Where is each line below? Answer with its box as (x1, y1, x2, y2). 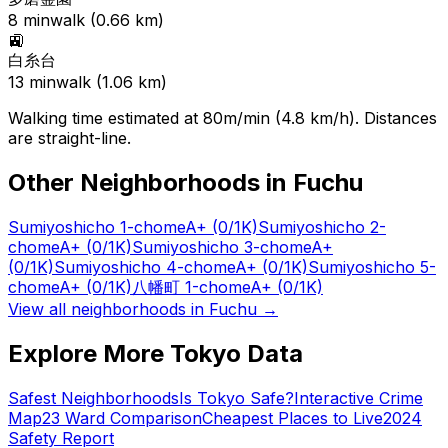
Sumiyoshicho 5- (308, 256, 436, 277)
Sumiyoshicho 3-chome (132, 236, 311, 257)
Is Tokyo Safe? (179, 387, 294, 408)
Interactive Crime (294, 387, 423, 408)
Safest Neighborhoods (8, 387, 179, 408)
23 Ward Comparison (42, 407, 202, 428)
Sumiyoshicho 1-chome (8, 216, 185, 237)
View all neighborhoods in (8, 298, 209, 319)
